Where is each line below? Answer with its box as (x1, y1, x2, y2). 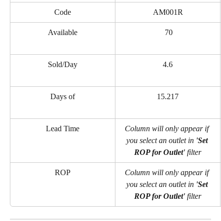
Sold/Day (48, 60, 77, 69)
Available (48, 28, 77, 37)
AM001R (152, 7, 183, 16)
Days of (50, 92, 75, 101)
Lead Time (46, 124, 79, 133)
